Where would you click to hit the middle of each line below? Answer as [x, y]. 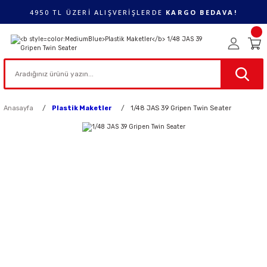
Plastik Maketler [82, 108]
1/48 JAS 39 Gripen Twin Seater [181, 108]
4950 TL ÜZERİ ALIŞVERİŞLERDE [98, 12]
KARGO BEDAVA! [201, 12]
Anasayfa [18, 108]
